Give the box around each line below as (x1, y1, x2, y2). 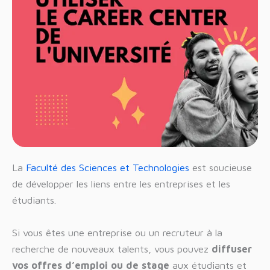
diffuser (212, 242, 252, 254)
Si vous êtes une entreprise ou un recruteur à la (12, 226, 222, 238)
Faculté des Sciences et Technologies (26, 161, 189, 173)
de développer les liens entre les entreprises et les (12, 177, 230, 189)
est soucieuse (189, 161, 252, 173)
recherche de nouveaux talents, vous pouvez (12, 242, 212, 254)
